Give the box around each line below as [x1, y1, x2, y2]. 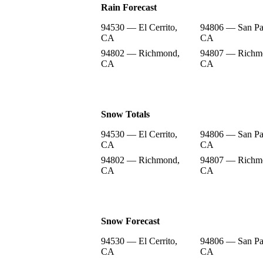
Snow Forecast [101, 215, 160, 226]
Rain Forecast [101, 2, 157, 12]
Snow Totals [101, 109, 150, 119]
